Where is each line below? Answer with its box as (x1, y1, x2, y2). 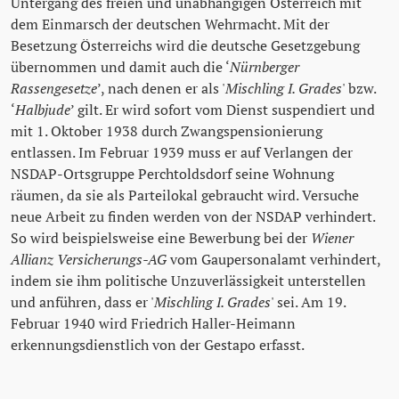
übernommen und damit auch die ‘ (11, 57, 230, 77)
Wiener (311, 228, 354, 248)
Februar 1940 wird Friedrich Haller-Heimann (11, 313, 296, 334)
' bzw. (342, 78, 376, 99)
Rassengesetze (11, 78, 97, 99)
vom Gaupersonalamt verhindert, (167, 249, 380, 270)
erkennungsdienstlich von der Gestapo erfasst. (11, 335, 305, 355)
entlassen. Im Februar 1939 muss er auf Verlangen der (11, 142, 353, 163)
